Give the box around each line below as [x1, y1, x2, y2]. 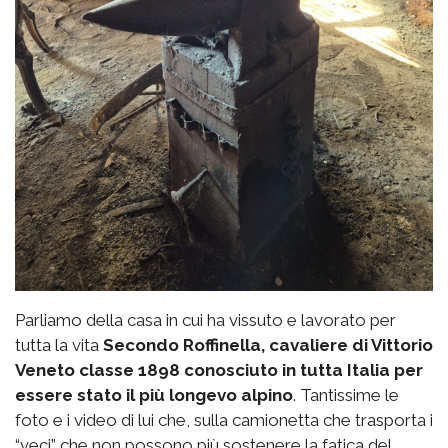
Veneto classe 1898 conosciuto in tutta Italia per [15, 359, 423, 380]
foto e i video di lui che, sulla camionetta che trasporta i [15, 409, 433, 430]
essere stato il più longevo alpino [15, 384, 293, 405]
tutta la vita [15, 334, 103, 355]
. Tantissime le [293, 384, 399, 405]
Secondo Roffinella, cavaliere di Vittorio [103, 334, 433, 355]
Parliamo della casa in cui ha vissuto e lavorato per [15, 309, 396, 330]
